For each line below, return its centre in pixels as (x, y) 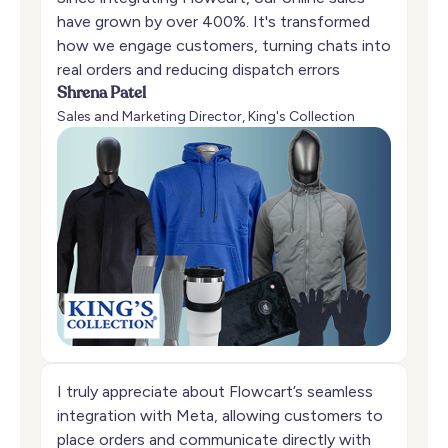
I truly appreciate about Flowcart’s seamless (215, 392)
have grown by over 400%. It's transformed (213, 22)
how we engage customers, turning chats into (224, 46)
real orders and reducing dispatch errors (198, 70)
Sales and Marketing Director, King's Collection (206, 117)
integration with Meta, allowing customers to (220, 416)
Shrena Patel (101, 94)
